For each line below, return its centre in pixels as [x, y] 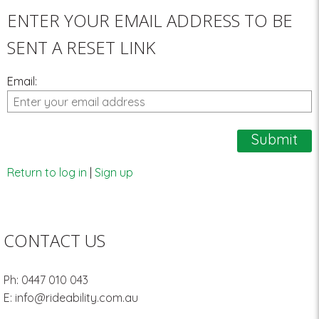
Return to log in [47, 173]
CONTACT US [54, 241]
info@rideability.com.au [77, 298]
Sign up [114, 173]
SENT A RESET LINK [81, 47]
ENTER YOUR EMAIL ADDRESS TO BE [150, 20]
